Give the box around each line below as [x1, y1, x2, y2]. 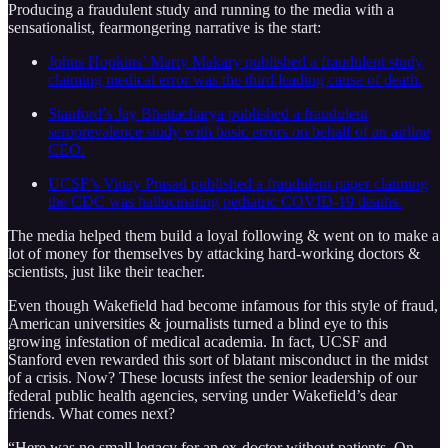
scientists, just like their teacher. [8, 262, 205, 280]
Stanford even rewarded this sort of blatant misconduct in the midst [8, 350, 428, 368]
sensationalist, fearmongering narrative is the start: [8, 18, 321, 36]
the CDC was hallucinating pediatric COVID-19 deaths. [48, 192, 402, 210]
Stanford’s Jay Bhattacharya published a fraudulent [48, 104, 368, 122]
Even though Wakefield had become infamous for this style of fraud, [8, 296, 438, 314]
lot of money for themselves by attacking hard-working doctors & [8, 244, 420, 262]
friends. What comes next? [8, 404, 175, 422]
